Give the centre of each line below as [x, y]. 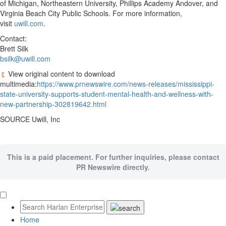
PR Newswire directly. [113, 167]
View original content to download [61, 74]
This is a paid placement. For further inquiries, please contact [113, 157]
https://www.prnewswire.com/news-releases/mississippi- [126, 84]
